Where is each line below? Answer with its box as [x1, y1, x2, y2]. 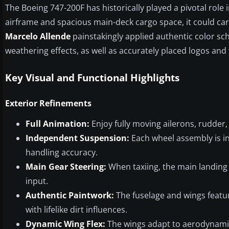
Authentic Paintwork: [26, 189, 114, 201]
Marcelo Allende [5, 30, 71, 42]
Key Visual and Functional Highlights [5, 71, 179, 84]
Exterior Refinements [5, 97, 91, 109]
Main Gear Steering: [26, 161, 106, 172]
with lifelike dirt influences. [26, 203, 127, 215]
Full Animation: [26, 118, 89, 129]
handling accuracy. [26, 146, 98, 158]
